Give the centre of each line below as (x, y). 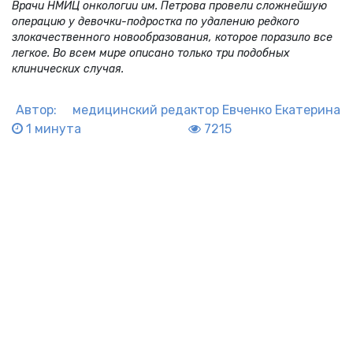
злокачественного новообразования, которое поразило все (172, 37)
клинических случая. (68, 69)
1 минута (52, 128)
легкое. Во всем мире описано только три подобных (151, 53)
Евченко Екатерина (281, 110)
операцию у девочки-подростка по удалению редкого (156, 21)
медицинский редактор (146, 110)
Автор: (36, 110)
